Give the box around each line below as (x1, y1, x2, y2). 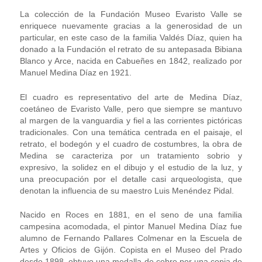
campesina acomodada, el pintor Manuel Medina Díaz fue (20, 222, 242, 232)
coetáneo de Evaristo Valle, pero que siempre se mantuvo (20, 104, 242, 113)
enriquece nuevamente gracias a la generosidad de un (20, 21, 242, 30)
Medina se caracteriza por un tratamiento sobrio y (20, 150, 242, 160)
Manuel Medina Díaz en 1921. (20, 68, 132, 77)
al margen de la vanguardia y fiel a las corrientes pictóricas (20, 115, 242, 125)
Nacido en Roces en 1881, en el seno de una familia (20, 210, 242, 220)
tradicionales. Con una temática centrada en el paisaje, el (20, 127, 242, 137)
